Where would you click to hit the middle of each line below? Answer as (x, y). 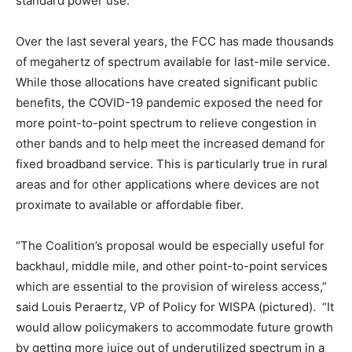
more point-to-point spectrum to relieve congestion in (166, 123)
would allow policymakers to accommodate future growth (174, 328)
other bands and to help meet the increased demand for (170, 144)
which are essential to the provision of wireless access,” (171, 287)
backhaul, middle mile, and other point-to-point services (172, 266)
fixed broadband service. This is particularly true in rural (172, 164)
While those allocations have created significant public (167, 82)
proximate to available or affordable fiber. (130, 205)
